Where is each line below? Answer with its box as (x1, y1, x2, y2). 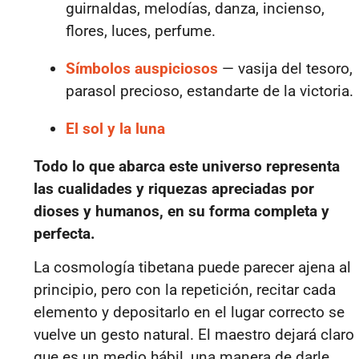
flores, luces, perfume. (66, 22, 216, 40)
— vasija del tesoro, (218, 59, 353, 78)
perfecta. (34, 224, 95, 243)
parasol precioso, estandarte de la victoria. (66, 82, 353, 100)
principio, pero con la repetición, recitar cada (34, 280, 336, 300)
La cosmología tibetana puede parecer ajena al (34, 258, 351, 277)
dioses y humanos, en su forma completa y (34, 202, 329, 220)
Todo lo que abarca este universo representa (34, 157, 340, 175)
